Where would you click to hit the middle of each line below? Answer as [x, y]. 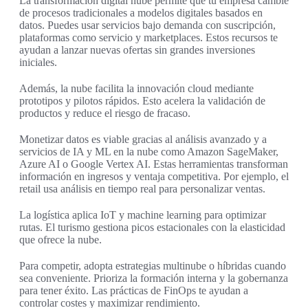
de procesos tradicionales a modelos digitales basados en [141, 13]
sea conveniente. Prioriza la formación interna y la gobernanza [154, 278]
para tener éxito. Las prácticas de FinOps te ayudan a [134, 291]
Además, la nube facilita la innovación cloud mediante [136, 89]
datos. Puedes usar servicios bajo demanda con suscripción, [147, 25]
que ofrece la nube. [60, 240]
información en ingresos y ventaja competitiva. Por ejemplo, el [154, 177]
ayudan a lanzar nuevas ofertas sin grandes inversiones [137, 50]
